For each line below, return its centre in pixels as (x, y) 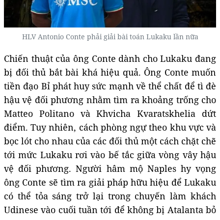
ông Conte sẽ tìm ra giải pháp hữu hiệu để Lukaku (110, 182)
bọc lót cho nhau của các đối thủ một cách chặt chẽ (110, 141)
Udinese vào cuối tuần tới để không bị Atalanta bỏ (110, 210)
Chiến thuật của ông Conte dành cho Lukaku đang (110, 59)
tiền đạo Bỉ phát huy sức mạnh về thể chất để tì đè (110, 86)
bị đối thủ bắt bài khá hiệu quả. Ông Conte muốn (110, 72)
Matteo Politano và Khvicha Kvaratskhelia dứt (110, 114)
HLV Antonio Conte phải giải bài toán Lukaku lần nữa (110, 37)
